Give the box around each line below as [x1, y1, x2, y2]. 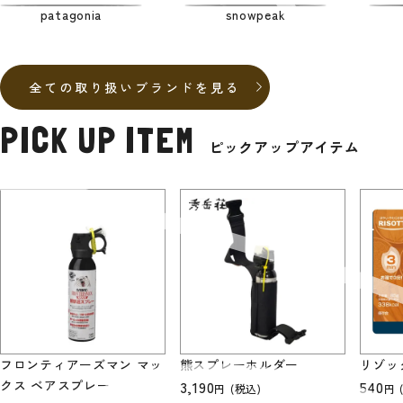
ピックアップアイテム [208, 136, 360, 158]
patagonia [40, 5, 103, 24]
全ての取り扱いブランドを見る [29, 77, 241, 96]
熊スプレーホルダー [179, 354, 300, 373]
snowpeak [225, 5, 286, 24]
